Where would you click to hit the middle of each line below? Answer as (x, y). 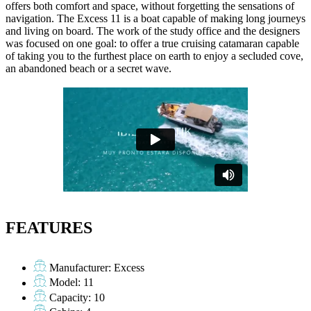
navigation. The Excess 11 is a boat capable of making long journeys (155, 19)
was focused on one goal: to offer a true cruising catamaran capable (152, 44)
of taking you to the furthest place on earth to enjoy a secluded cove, (154, 56)
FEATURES (49, 228)
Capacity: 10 (77, 297)
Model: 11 (72, 283)
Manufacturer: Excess (97, 268)
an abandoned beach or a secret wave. (89, 69)
